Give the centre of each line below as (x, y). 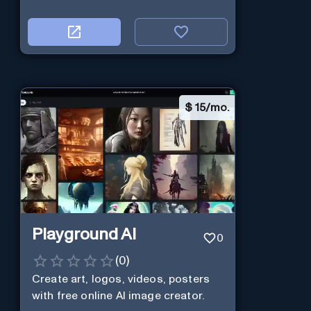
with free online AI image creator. (118, 296)
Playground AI (84, 234)
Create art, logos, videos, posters (121, 279)
